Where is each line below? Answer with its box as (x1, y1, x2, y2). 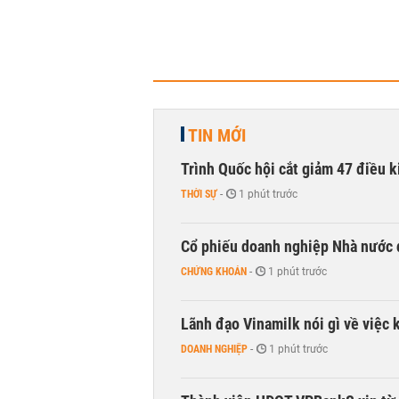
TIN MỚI (188, 125, 246, 146)
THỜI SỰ (181, 188, 217, 200)
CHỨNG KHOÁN (181, 265, 247, 278)
